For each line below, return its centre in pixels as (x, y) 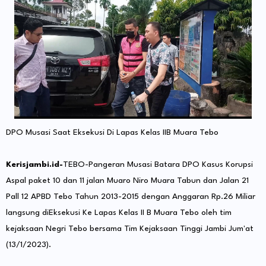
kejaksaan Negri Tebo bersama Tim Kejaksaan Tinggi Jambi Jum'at (130, 229)
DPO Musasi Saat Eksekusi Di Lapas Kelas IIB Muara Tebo (112, 133)
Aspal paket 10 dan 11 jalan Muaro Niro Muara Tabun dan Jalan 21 (127, 181)
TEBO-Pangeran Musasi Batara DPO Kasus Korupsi (158, 165)
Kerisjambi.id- (34, 165)
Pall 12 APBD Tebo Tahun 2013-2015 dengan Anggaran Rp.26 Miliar (131, 197)
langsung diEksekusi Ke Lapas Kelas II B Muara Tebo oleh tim (119, 213)
